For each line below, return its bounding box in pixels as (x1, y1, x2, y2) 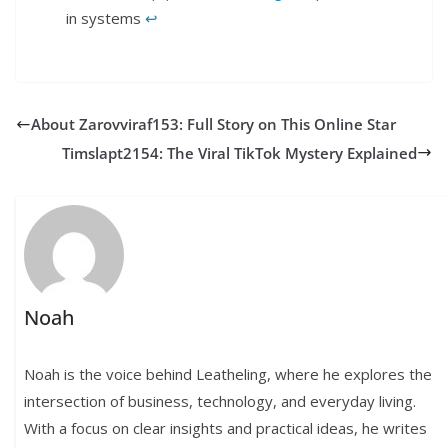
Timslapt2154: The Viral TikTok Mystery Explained (62, 142, 417, 163)
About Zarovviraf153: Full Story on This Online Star (31, 114, 396, 135)
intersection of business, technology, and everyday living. (24, 391, 417, 412)
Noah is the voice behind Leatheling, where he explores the (24, 364, 433, 385)
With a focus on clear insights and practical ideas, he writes (24, 418, 428, 439)
